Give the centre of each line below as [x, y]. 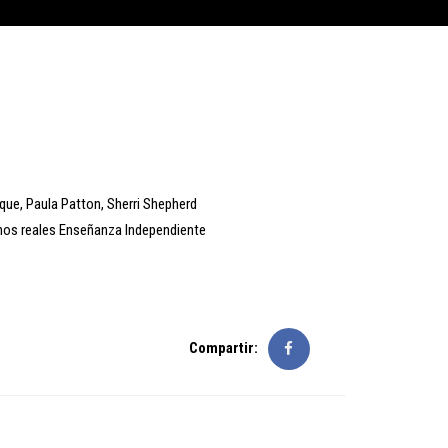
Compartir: [223, 348]
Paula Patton [63, 204]
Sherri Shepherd [151, 204]
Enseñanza [90, 230]
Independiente [165, 230]
